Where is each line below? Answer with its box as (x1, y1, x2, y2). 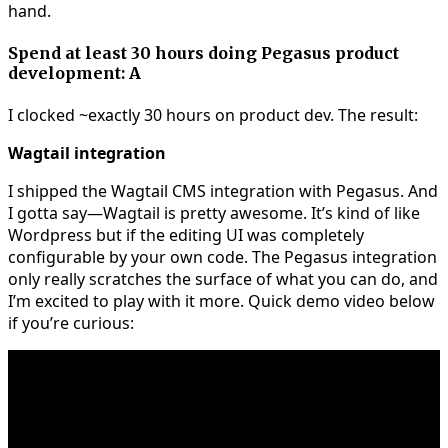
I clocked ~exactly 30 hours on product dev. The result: (8, 104, 418, 127)
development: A (8, 63, 141, 84)
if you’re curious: (8, 312, 134, 335)
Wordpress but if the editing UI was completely (8, 224, 364, 247)
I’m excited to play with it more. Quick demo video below (8, 290, 435, 313)
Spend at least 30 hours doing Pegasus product (8, 43, 399, 64)
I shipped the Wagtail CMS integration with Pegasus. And (8, 180, 438, 203)
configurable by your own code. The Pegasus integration (8, 246, 437, 269)
